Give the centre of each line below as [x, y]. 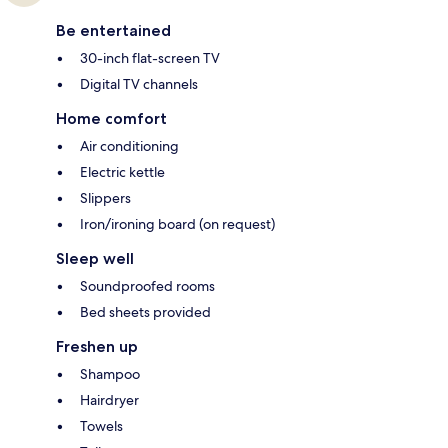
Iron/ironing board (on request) [177, 224]
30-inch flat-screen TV [150, 58]
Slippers [105, 198]
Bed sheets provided [145, 312]
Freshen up [97, 347]
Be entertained [113, 31]
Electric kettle [122, 172]
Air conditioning [129, 146]
